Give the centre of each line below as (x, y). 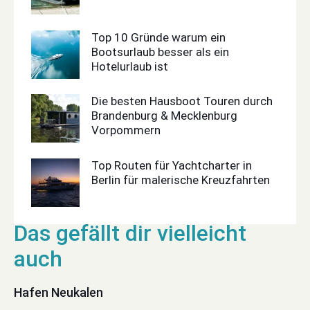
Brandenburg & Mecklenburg (164, 116)
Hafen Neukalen (58, 292)
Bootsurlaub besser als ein (160, 52)
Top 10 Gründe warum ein (158, 37)
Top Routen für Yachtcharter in (172, 165)
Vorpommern (126, 130)
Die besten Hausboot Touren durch (182, 101)
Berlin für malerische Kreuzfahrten (181, 180)
